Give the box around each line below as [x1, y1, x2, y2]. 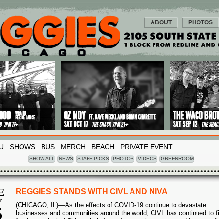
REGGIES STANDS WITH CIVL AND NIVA [16, 187, 168, 196]
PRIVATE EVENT [120, 143, 173, 151]
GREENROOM [160, 156, 194, 161]
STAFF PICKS [77, 156, 109, 161]
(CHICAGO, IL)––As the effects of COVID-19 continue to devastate [16, 201, 206, 209]
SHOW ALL [29, 156, 55, 161]
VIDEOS [137, 156, 157, 161]
